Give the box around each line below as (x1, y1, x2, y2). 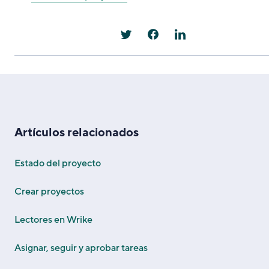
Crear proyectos (14, 184, 84, 198)
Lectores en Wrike (14, 213, 92, 226)
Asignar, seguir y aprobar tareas (14, 241, 148, 255)
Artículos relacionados (14, 124, 139, 141)
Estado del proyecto (14, 156, 101, 170)
